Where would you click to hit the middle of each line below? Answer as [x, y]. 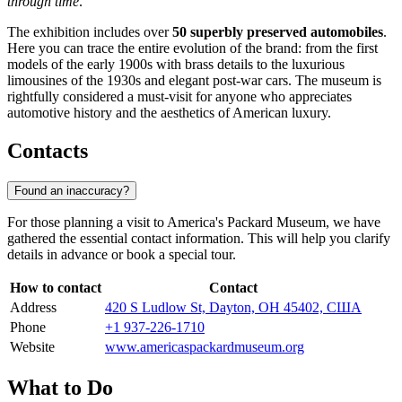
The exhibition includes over [90, 32]
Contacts [48, 151]
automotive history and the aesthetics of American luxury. [169, 113]
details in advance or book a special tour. [122, 254]
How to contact [56, 287]
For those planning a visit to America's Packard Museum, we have [194, 222]
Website [32, 346]
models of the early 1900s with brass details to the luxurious [176, 65]
